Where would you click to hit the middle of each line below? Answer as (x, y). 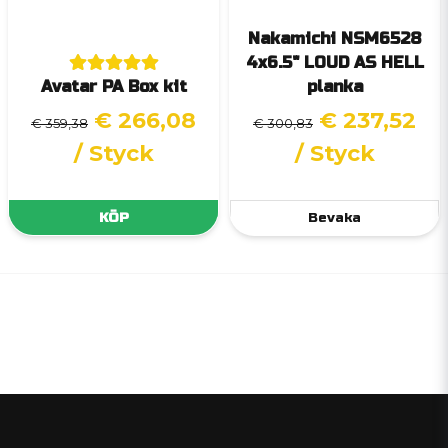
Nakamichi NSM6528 (334, 39)
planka (334, 87)
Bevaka (334, 218)
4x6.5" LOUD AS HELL (334, 63)
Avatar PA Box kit (113, 87)
